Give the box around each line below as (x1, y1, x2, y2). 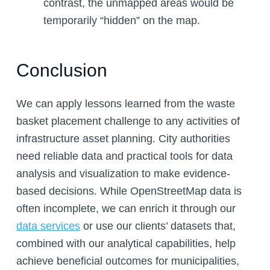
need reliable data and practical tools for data (16, 150, 233, 163)
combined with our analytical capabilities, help (16, 237, 236, 250)
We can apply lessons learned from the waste (16, 98, 235, 110)
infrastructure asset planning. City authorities (16, 133, 230, 145)
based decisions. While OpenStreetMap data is (16, 185, 242, 198)
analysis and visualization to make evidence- (16, 168, 230, 180)
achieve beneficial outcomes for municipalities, (16, 255, 239, 268)
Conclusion (16, 60, 107, 81)
